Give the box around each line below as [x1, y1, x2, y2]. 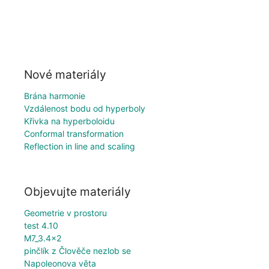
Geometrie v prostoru [24, 208, 107, 219]
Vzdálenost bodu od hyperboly [24, 103, 145, 113]
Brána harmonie [24, 90, 85, 101]
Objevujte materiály [24, 184, 131, 199]
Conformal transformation [24, 128, 124, 139]
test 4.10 [24, 220, 58, 231]
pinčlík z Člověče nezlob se [24, 246, 131, 256]
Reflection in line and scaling [24, 141, 135, 151]
